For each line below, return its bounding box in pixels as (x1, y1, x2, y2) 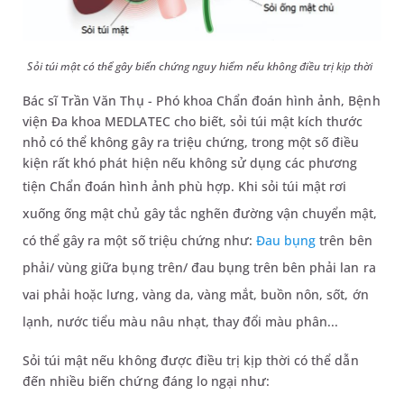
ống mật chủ (60, 204, 141, 222)
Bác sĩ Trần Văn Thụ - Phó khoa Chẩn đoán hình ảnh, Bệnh (23, 91, 381, 109)
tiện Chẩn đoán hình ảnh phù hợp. (23, 177, 238, 195)
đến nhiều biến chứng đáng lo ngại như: (23, 372, 278, 390)
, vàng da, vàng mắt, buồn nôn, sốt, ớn (134, 285, 369, 303)
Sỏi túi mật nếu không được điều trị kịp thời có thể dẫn (23, 351, 359, 369)
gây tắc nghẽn (143, 204, 229, 222)
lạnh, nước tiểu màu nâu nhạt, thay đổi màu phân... (23, 312, 339, 330)
